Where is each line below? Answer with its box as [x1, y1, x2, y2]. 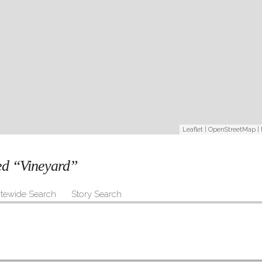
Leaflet [182, 126, 203, 134]
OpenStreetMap [208, 126, 256, 134]
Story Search [71, 188, 122, 199]
